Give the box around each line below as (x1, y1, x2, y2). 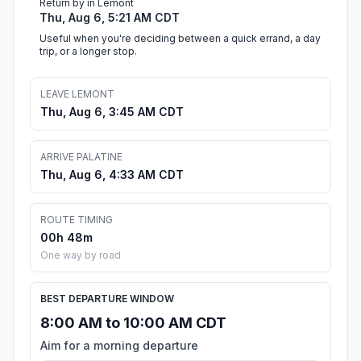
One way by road (40, 249, 121, 262)
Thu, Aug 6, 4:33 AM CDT (40, 168, 184, 182)
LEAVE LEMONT (40, 88, 114, 101)
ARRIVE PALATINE (40, 151, 122, 164)
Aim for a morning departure (40, 338, 198, 353)
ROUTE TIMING (40, 214, 113, 226)
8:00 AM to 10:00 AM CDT (40, 314, 226, 332)
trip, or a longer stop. (39, 45, 137, 58)
